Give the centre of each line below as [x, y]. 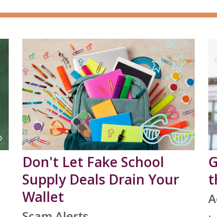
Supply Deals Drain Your [101, 179]
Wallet [43, 197]
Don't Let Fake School [93, 162]
